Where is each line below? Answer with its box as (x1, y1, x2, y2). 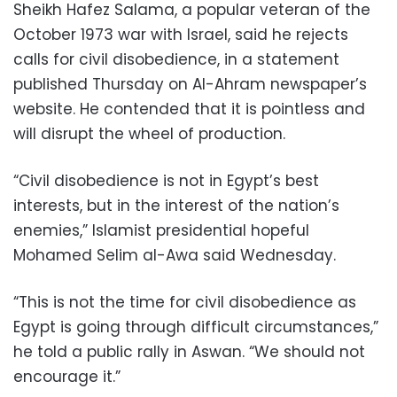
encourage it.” (13, 365, 121, 387)
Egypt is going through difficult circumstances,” (13, 315, 378, 338)
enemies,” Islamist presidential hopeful (13, 219, 309, 241)
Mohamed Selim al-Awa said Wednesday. (13, 244, 336, 266)
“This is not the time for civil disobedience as (13, 291, 356, 313)
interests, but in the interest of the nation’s (13, 194, 339, 216)
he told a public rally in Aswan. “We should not (13, 340, 365, 362)
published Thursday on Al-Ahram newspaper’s (13, 73, 367, 95)
